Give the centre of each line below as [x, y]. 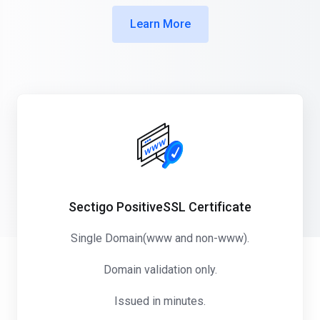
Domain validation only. [160, 270]
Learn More [160, 24]
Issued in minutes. [160, 301]
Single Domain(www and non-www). [160, 238]
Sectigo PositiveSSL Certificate [160, 207]
